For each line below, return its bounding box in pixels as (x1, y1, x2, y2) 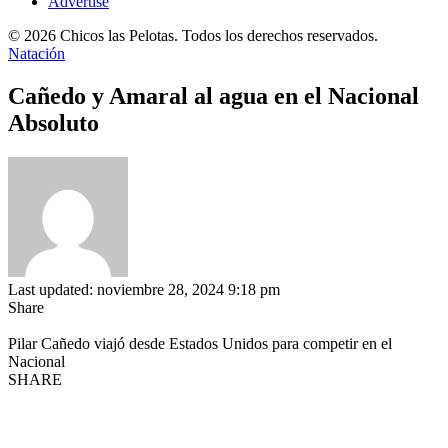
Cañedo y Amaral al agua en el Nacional (8, 82, 419, 109)
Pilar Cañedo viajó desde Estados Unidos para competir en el (8, 334, 392, 352)
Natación (8, 45, 65, 62)
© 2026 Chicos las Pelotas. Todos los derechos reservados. (8, 27, 378, 44)
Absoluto (8, 109, 99, 136)
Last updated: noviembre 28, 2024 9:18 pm (8, 280, 280, 298)
